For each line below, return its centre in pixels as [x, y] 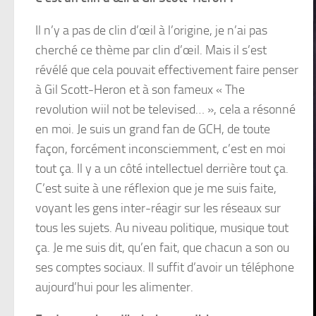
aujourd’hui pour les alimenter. [114, 287]
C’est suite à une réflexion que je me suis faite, [156, 188]
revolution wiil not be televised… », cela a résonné [165, 109]
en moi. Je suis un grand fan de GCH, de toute [153, 129]
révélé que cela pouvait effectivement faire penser [167, 70]
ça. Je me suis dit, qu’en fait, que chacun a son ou [162, 248]
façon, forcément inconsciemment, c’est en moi [160, 149]
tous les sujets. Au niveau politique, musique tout [162, 228]
